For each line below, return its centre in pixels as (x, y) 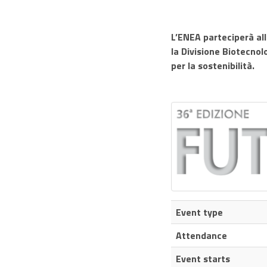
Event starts (203, 259)
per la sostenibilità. (213, 66)
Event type (199, 212)
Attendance (201, 235)
